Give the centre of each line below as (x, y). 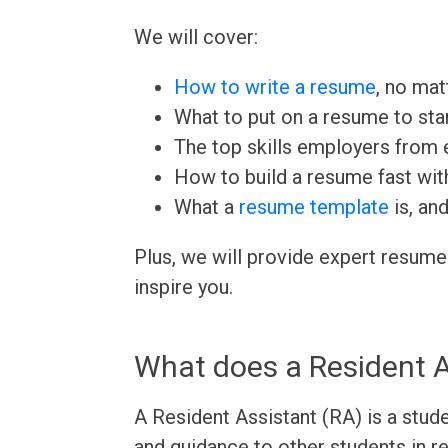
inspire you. (184, 287)
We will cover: (196, 37)
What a (207, 207)
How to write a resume (275, 87)
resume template (314, 207)
